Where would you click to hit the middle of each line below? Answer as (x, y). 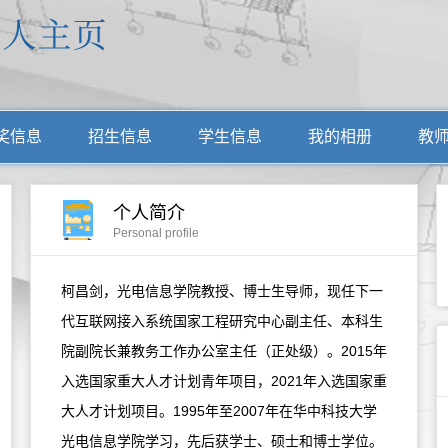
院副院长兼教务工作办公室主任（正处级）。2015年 (224, 351)
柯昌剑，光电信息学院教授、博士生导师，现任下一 (222, 291)
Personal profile (156, 233)
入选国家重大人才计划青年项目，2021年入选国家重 (224, 381)
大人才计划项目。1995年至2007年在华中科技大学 (219, 411)
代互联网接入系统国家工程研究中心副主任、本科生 (222, 321)
